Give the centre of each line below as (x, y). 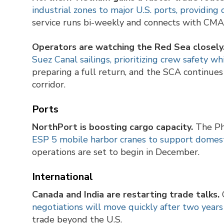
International (62, 177)
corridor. (49, 85)
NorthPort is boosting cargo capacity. (112, 127)
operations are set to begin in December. (116, 152)
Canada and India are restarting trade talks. (126, 195)
